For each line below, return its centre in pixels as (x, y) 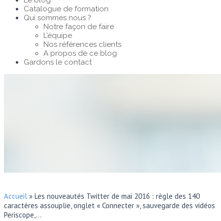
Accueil (16, 196)
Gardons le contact (58, 62)
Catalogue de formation (66, 9)
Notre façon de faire (79, 27)
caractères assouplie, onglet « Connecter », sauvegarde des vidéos (110, 205)
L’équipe (58, 36)
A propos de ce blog (80, 53)
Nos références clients (82, 44)
